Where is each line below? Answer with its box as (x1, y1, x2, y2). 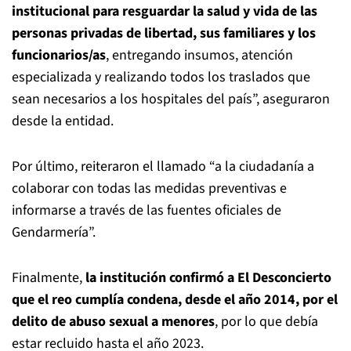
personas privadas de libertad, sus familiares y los (12, 24, 316, 43)
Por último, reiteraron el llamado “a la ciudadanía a (12, 157, 314, 176)
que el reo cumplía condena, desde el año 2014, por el (12, 290, 338, 309)
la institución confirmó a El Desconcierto (85, 268, 331, 288)
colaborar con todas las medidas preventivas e (12, 179, 287, 198)
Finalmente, (12, 268, 85, 288)
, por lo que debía (215, 312, 318, 331)
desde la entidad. (12, 111, 114, 131)
